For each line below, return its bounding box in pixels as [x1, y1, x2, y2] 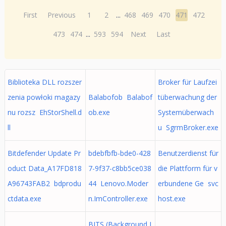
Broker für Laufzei [157, 77, 217, 87]
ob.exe [88, 107, 110, 117]
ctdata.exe [7, 194, 41, 203]
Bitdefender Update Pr [7, 148, 81, 158]
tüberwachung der [157, 92, 217, 102]
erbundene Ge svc [157, 179, 218, 188]
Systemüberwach [157, 107, 214, 117]
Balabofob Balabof [88, 92, 152, 102]
